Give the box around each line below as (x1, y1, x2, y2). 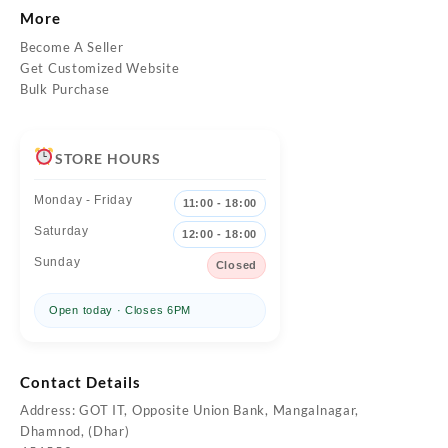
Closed (215, 258, 257, 271)
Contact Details (20, 372, 141, 391)
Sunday (34, 254, 81, 269)
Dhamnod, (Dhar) (20, 423, 130, 440)
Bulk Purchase (20, 80, 111, 97)
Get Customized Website (20, 59, 180, 76)
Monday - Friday (34, 192, 133, 207)
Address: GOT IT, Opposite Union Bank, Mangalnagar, (20, 402, 359, 419)
